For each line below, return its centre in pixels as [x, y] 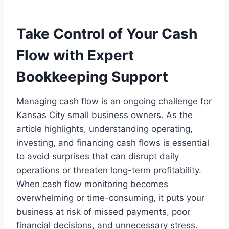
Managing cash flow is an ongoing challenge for [114, 101]
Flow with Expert [75, 55]
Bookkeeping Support [92, 77]
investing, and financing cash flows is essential [113, 143]
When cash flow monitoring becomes [92, 184]
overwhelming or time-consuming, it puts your [110, 198]
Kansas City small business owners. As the [105, 115]
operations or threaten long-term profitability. [109, 170]
